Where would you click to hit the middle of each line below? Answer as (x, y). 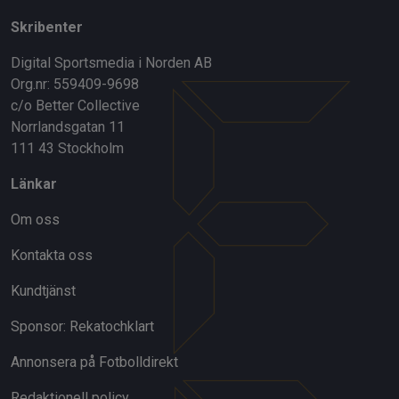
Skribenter (47, 27)
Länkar (34, 183)
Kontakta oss (52, 255)
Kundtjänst (43, 290)
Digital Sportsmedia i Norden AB (111, 62)
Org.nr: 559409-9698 (75, 84)
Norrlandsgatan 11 (68, 126)
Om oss (35, 219)
